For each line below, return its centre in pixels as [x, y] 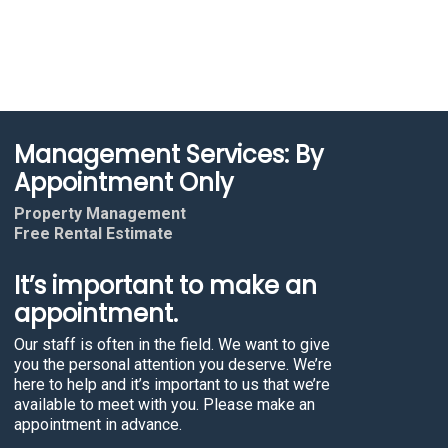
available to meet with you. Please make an [164, 404]
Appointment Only [124, 182]
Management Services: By [169, 154]
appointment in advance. [98, 424]
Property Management [100, 213]
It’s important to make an [165, 285]
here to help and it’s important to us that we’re [172, 384]
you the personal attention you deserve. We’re [173, 364]
